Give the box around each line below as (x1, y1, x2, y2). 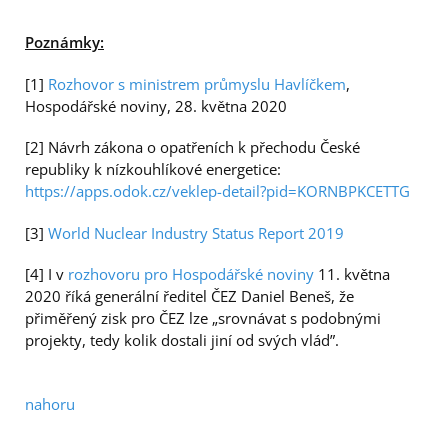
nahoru (25, 393, 75, 414)
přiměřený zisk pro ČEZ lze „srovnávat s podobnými (25, 308, 381, 328)
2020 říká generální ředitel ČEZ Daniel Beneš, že (25, 286, 354, 306)
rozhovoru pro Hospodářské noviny (68, 264, 314, 284)
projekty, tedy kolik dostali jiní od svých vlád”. (25, 330, 339, 350)
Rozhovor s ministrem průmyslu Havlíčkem (48, 73, 346, 94)
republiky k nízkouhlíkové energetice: (25, 159, 281, 179)
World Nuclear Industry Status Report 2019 (48, 222, 344, 243)
